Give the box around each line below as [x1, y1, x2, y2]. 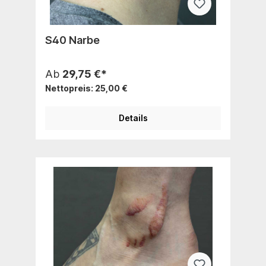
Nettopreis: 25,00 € [45, 83, 128, 93]
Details [118, 112, 148, 123]
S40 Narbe [45, 33, 100, 46]
